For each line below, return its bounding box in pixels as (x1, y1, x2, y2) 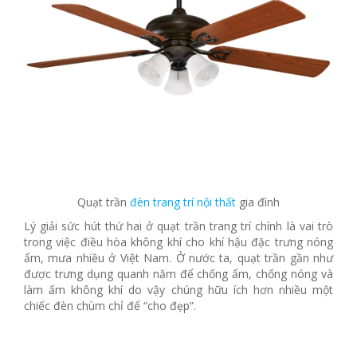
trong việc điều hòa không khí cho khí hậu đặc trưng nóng (24, 234, 333, 250)
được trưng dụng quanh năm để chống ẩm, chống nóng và (24, 266, 333, 282)
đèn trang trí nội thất (130, 194, 236, 210)
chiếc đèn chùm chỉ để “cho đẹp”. (24, 298, 196, 314)
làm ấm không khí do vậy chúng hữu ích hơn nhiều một (24, 282, 333, 298)
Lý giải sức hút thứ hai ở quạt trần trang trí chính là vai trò (24, 218, 333, 234)
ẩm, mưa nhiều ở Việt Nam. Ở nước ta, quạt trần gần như (24, 250, 333, 266)
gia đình (236, 194, 280, 210)
